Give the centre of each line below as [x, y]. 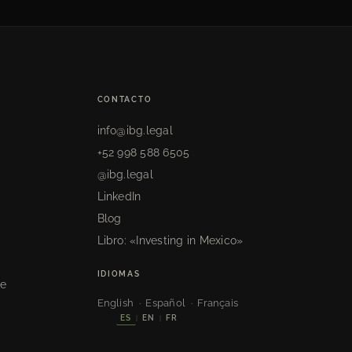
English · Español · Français [168, 302]
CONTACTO [125, 99]
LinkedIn [119, 196]
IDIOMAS [119, 273]
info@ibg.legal [135, 130]
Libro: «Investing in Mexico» [170, 240]
